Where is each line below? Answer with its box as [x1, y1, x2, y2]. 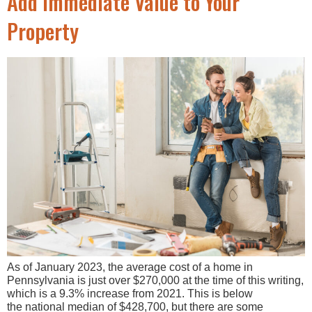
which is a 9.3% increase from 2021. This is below [7, 287, 253, 299]
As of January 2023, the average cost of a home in [7, 260, 253, 273]
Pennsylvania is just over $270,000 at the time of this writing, [7, 274, 304, 286]
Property [7, 15, 79, 47]
